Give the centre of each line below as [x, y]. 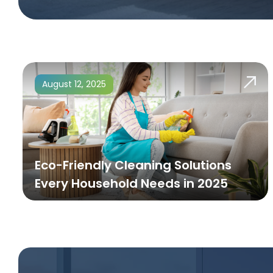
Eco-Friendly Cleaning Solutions [133, 165]
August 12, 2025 [74, 84]
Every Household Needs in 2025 [131, 183]
